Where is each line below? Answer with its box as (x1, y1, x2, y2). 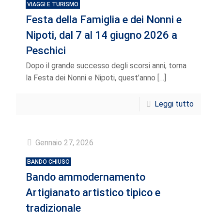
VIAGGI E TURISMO (27, 1, 78, 8)
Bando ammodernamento (26, 171, 145, 183)
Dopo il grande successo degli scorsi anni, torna (26, 61, 186, 70)
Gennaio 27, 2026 (35, 138, 93, 147)
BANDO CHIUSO (27, 158, 70, 165)
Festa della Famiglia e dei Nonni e (26, 14, 182, 26)
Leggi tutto (155, 99, 194, 108)
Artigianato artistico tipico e (26, 186, 160, 199)
